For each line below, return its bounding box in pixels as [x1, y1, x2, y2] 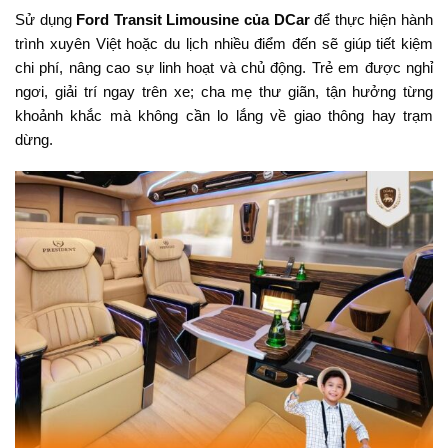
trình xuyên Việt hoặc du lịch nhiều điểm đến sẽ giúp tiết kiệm [15, 34, 433, 52]
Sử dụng [15, 10, 77, 28]
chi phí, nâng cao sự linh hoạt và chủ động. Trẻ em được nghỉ [15, 58, 433, 76]
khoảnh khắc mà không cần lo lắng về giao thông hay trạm [15, 106, 433, 124]
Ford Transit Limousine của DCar [76, 10, 310, 28]
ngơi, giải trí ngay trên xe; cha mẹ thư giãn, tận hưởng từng [15, 82, 433, 100]
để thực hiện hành [309, 10, 434, 28]
